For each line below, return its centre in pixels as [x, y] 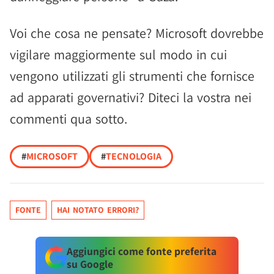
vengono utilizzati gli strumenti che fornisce [132, 76]
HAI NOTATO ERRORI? [98, 210]
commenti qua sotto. [68, 119]
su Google [90, 264]
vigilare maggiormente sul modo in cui [118, 55]
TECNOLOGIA [134, 157]
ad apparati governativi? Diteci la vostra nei [131, 98]
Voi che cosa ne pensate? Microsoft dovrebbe [137, 33]
